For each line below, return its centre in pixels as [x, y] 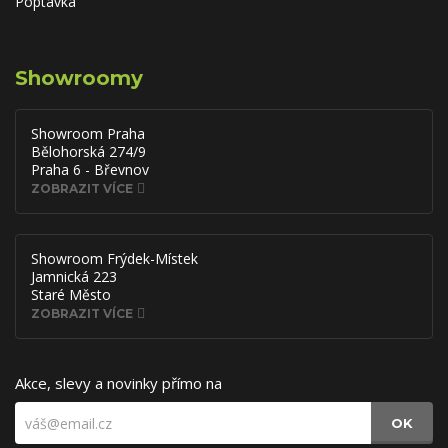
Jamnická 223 [74, 276]
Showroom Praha [88, 133]
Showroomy [79, 78]
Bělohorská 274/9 [88, 151]
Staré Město [71, 294]
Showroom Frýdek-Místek [114, 258]
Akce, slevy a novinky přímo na [118, 383]
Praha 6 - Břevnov [90, 169]
